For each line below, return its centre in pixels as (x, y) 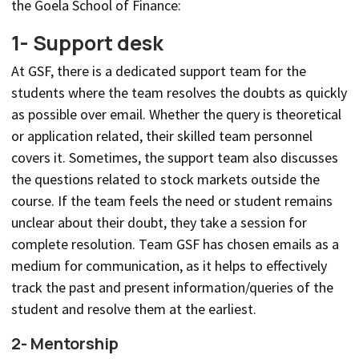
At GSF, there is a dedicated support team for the (159, 71)
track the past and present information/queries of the (172, 288)
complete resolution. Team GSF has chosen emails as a (175, 244)
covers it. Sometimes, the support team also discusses (175, 158)
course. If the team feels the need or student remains (172, 201)
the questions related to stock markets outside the (165, 179)
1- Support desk (87, 43)
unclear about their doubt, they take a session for (159, 223)
